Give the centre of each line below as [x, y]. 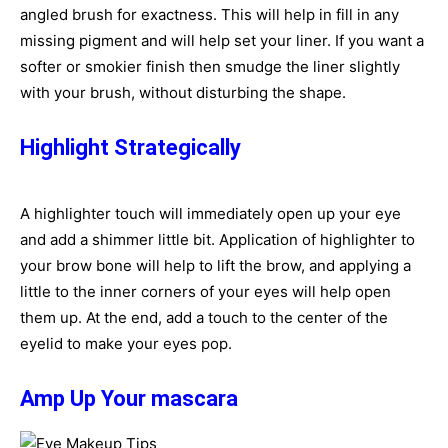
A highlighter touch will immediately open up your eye [210, 213]
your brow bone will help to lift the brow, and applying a [215, 265]
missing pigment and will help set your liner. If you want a [222, 40]
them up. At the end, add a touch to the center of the [204, 317]
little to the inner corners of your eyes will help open [205, 291]
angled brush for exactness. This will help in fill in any [209, 14]
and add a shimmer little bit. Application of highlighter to [217, 239]
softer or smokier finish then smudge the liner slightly [210, 66]
